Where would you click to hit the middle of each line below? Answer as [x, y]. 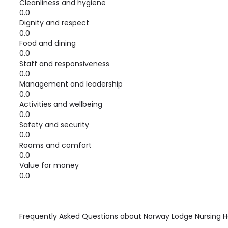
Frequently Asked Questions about [81, 216]
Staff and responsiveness [64, 64]
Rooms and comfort [55, 145]
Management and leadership [71, 84]
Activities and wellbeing [61, 104]
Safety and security [54, 125]
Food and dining [48, 43]
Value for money [49, 165]
